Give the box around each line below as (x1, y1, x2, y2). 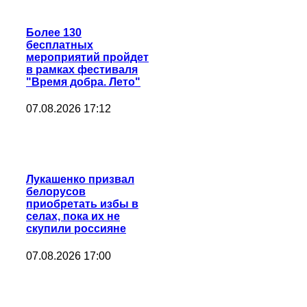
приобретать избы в (26, 198, 138, 210)
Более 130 (26, 26, 82, 38)
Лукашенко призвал (26, 173, 134, 186)
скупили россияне (26, 223, 126, 235)
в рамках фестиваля (26, 63, 138, 75)
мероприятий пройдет (26, 51, 149, 63)
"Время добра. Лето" (26, 75, 140, 88)
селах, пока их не (26, 210, 120, 223)
